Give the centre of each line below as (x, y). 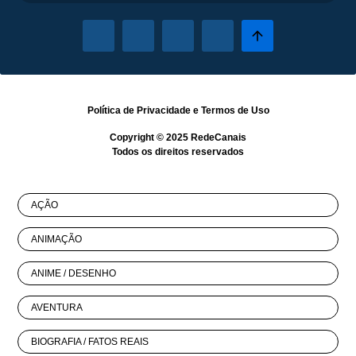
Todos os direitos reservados (178, 152)
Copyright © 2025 (150, 138)
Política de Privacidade (139, 111)
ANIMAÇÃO (57, 240)
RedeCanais (219, 138)
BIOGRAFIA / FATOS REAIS (90, 342)
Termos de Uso (235, 111)
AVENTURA (57, 308)
